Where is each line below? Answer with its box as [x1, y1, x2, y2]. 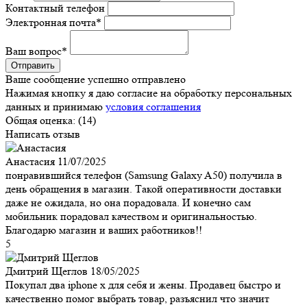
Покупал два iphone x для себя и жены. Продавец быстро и [5, 278, 281, 291]
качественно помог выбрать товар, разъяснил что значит [5, 291, 269, 305]
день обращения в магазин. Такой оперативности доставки [5, 182, 282, 195]
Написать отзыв [5, 127, 80, 140]
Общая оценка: [5, 113, 75, 127]
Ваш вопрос [5, 44, 62, 58]
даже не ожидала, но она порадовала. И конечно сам [5, 195, 251, 209]
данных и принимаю [5, 99, 106, 113]
